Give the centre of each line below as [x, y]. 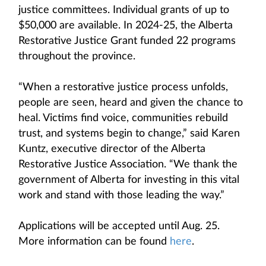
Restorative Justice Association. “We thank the [128, 164]
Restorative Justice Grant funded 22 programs [127, 41]
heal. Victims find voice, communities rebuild [123, 118]
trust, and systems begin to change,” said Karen [129, 134]
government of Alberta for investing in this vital [129, 180]
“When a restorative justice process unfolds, [123, 87]
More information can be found [94, 242]
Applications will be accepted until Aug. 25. [119, 226]
